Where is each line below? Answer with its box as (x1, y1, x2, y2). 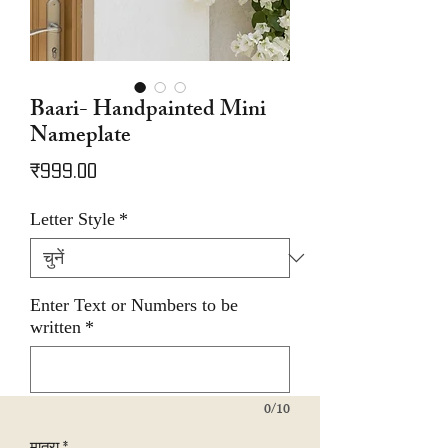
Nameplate (30, 118, 131, 157)
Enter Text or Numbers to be (30, 295, 238, 315)
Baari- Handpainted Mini (30, 92, 266, 131)
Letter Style (30, 209, 115, 229)
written (30, 317, 81, 337)
